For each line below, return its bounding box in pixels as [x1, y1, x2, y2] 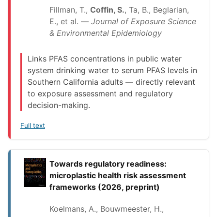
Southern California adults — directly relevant [28, 77, 195, 87]
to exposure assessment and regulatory [28, 88, 173, 98]
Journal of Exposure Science [91, 16, 196, 26]
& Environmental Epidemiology [49, 28, 162, 38]
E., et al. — [49, 16, 91, 26]
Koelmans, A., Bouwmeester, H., [49, 204, 164, 214]
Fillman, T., [49, 4, 90, 15]
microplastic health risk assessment [49, 170, 186, 181]
